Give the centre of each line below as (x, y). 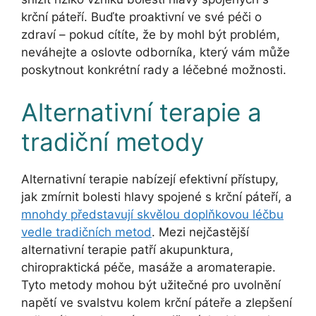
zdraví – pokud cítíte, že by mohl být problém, (151, 35)
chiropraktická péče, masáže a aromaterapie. (148, 267)
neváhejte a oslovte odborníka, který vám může (156, 53)
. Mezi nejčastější (200, 232)
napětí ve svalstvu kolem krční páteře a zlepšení (157, 302)
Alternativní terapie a (141, 112)
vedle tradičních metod (86, 232)
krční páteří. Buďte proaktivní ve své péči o (141, 17)
